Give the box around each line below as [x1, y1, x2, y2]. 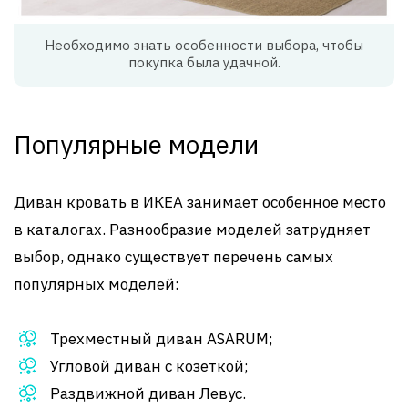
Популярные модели [14, 127, 259, 161]
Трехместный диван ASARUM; [50, 328, 273, 349]
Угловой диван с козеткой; [50, 355, 249, 376]
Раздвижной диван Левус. [50, 382, 246, 403]
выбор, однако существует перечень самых [14, 246, 333, 267]
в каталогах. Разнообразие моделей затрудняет [14, 219, 371, 240]
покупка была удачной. [127, 53, 280, 71]
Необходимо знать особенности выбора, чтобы [45, 36, 363, 54]
